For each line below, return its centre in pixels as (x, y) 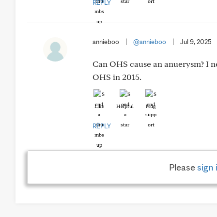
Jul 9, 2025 (196, 42)
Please (183, 167)
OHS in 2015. (117, 77)
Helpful (125, 106)
